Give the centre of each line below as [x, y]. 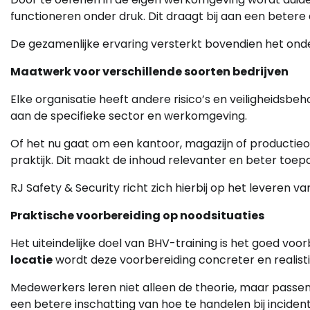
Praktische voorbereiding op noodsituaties [137, 216]
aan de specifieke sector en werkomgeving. [129, 116]
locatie [31, 260]
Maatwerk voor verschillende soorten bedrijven [149, 72]
